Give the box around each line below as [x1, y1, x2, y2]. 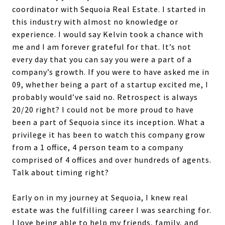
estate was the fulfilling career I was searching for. [12, 204, 211, 215]
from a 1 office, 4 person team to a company [12, 142, 183, 152]
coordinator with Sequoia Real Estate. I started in [12, 4, 206, 14]
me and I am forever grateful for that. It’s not [12, 41, 191, 52]
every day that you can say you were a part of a [12, 54, 192, 64]
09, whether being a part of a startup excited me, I [12, 79, 208, 89]
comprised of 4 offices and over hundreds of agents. [12, 154, 211, 165]
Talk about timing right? [12, 167, 109, 177]
